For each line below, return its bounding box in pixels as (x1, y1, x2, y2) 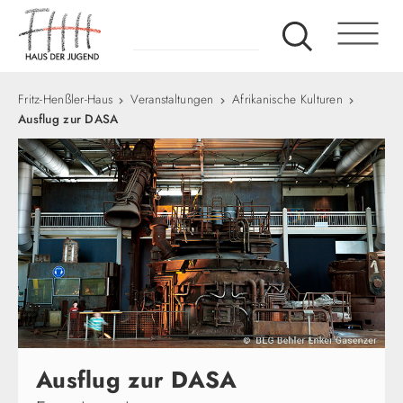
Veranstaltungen (130, 90, 214, 108)
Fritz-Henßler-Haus (18, 90, 113, 108)
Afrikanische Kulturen (232, 90, 344, 108)
